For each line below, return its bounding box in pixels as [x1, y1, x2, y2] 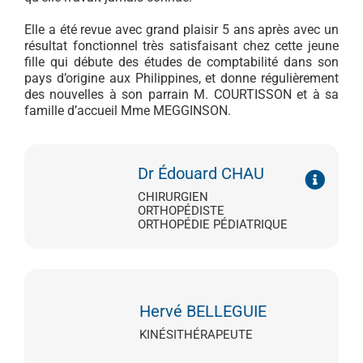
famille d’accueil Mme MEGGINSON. [23, 103, 231, 119]
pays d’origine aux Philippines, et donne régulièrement [23, 70, 340, 87]
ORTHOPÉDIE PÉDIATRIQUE [137, 216, 288, 232]
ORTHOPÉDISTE [137, 203, 224, 218]
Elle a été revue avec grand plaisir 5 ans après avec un [23, 22, 340, 38]
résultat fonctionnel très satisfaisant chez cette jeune [23, 38, 340, 54]
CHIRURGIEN [137, 189, 208, 204]
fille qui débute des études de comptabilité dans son [23, 54, 340, 70]
